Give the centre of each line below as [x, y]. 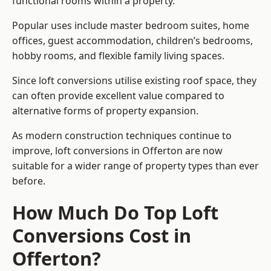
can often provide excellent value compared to [118, 96]
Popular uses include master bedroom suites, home [131, 26]
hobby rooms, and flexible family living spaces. [118, 56]
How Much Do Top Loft [115, 213]
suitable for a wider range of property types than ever [135, 166]
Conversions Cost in [102, 236]
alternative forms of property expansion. [105, 111]
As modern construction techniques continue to [122, 136]
